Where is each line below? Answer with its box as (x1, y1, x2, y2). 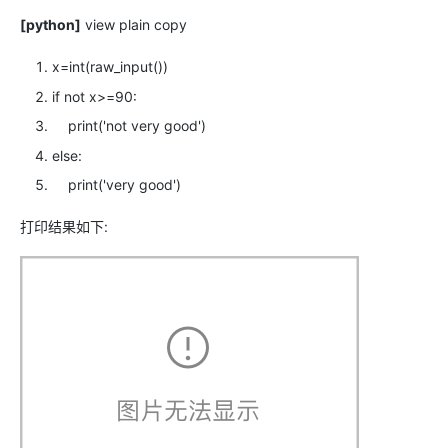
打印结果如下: (20, 218, 108, 236)
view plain (81, 16, 150, 34)
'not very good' (103, 117, 201, 135)
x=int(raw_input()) (52, 58, 168, 76)
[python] (20, 16, 81, 34)
